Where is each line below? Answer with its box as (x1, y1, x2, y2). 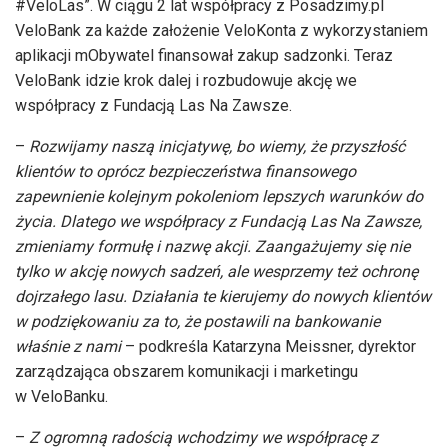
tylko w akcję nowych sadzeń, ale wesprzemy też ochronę (15, 262, 418, 282)
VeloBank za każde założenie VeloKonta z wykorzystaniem (15, 21, 428, 41)
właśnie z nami (15, 337, 125, 357)
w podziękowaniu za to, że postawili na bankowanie (15, 312, 380, 332)
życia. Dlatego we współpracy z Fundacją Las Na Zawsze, (15, 212, 422, 232)
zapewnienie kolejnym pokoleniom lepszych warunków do (15, 187, 423, 207)
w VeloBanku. (15, 387, 108, 407)
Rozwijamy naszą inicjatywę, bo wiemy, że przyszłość (25, 137, 405, 157)
